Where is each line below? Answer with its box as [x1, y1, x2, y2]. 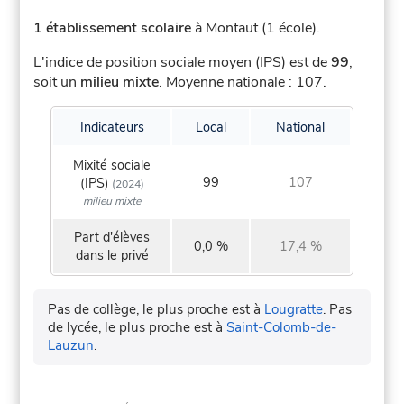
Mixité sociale [73, 156, 151, 175]
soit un [33, 72, 81, 93]
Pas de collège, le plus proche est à [48, 300, 265, 319]
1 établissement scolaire [33, 18, 192, 39]
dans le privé [75, 246, 149, 265]
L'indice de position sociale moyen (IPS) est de [33, 52, 332, 73]
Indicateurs [79, 118, 144, 137]
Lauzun [48, 336, 95, 355]
